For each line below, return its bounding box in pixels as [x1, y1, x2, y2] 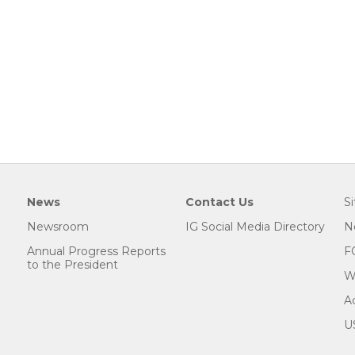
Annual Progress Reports [27, 244, 166, 259]
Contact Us [185, 195, 254, 210]
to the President [27, 258, 118, 273]
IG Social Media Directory [185, 219, 325, 235]
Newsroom [27, 219, 89, 235]
